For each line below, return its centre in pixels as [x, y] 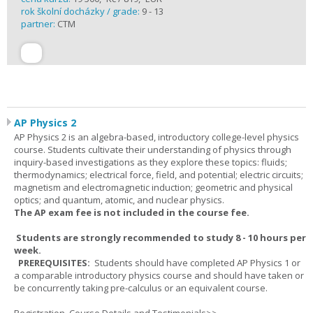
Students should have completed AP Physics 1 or [197, 263]
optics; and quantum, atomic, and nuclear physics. [119, 200]
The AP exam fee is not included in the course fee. [132, 212]
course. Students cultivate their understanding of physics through [153, 150]
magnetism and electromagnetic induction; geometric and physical [153, 187]
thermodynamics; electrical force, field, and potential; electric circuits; [159, 175]
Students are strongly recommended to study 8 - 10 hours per [160, 238]
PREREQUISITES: [55, 263]
